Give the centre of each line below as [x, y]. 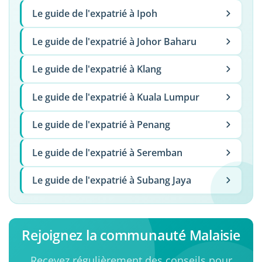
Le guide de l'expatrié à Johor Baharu [114, 41]
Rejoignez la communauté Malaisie [131, 235]
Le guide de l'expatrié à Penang [101, 125]
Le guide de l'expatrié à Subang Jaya [111, 180]
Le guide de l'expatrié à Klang [96, 69]
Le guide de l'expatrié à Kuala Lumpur [116, 97]
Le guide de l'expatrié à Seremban [107, 152]
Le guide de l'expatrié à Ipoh [94, 13]
